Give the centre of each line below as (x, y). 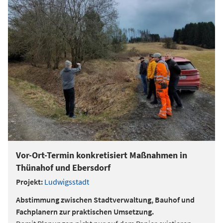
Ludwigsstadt (67, 182)
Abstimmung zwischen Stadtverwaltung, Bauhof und (105, 200)
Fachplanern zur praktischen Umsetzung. (85, 212)
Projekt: (29, 182)
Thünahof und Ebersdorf (63, 167)
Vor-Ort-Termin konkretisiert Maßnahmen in (102, 155)
